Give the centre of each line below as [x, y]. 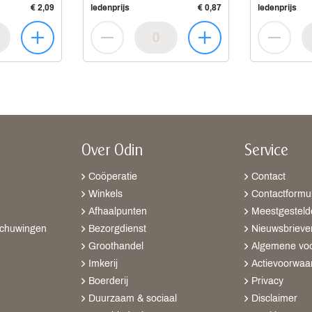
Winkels [106, 194]
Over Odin [112, 151]
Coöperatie [113, 177]
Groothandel [116, 246]
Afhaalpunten [118, 211]
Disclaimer [274, 298]
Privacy [267, 281]
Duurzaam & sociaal [133, 298]
